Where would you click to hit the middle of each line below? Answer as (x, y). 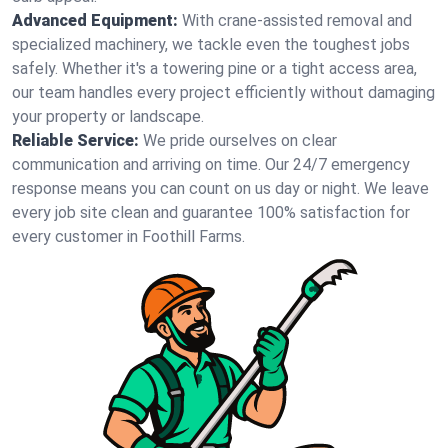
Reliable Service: (75, 140)
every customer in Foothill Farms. (128, 236)
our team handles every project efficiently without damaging (223, 92)
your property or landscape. (108, 116)
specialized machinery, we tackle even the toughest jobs (211, 44)
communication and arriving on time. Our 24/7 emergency (211, 164)
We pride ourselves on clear (240, 140)
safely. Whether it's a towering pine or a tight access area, (214, 68)
